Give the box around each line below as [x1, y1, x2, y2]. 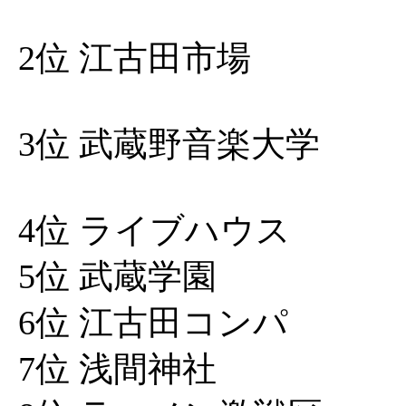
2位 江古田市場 [18, 39, 251, 77]
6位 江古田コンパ [18, 304, 288, 342]
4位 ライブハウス [18, 211, 291, 249]
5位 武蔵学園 [18, 257, 217, 295]
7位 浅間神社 [18, 350, 217, 388]
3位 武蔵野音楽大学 [18, 125, 320, 163]
